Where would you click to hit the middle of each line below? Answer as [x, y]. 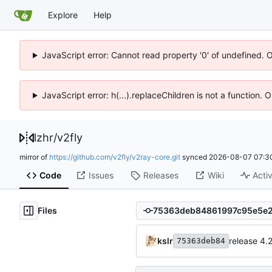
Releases [161, 175]
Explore [63, 15]
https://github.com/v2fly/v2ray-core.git [115, 157]
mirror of [34, 157]
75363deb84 [201, 240]
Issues [101, 175]
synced [195, 157]
